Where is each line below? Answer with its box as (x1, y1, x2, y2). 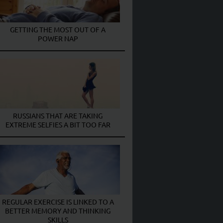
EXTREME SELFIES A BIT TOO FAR (5, 119, 111, 129)
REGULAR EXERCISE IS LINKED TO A (1, 197, 114, 206)
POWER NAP (37, 33, 78, 43)
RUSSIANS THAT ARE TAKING (13, 111, 103, 120)
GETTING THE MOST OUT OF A (10, 24, 106, 34)
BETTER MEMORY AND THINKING (5, 206, 111, 215)
